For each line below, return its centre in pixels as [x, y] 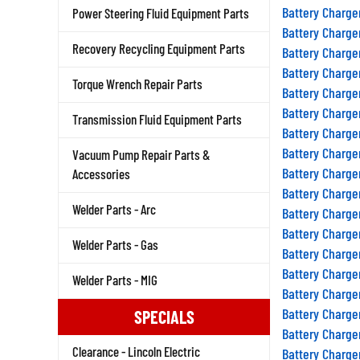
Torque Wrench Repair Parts [137, 84]
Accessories [101, 174]
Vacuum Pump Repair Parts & [141, 154]
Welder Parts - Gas [115, 244]
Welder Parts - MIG [115, 280]
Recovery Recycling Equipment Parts [159, 48]
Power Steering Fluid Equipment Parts [161, 13]
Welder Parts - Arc [114, 209]
